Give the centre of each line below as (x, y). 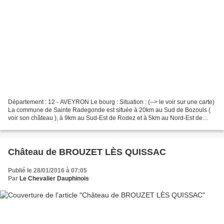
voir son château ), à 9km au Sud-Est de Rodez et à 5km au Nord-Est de (105, 118)
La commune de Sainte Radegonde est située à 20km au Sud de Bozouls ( (109, 110)
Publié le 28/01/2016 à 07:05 (47, 171)
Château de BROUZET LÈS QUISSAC (87, 152)
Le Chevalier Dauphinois (54, 179)
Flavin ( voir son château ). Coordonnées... (65, 126)
